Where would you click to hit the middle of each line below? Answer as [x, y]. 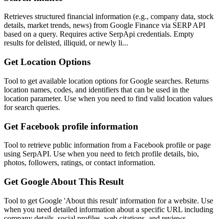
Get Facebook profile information [71, 126]
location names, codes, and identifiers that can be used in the [97, 89]
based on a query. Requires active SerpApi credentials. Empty [99, 34]
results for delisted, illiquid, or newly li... [66, 43]
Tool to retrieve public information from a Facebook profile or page [107, 145]
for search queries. [32, 107]
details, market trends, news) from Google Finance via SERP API [105, 25]
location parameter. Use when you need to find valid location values [108, 98]
